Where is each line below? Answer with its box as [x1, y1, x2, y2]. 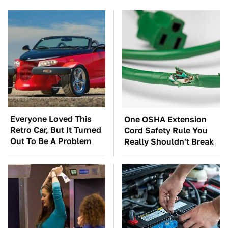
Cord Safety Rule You [124, 126, 208, 136]
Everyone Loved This [10, 114, 92, 124]
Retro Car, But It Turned [10, 125, 101, 135]
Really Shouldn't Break [124, 137, 214, 147]
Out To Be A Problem [10, 136, 91, 147]
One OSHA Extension [124, 115, 207, 125]
